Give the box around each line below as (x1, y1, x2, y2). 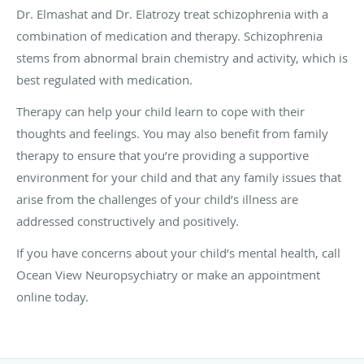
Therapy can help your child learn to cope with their (16, 102, 305, 119)
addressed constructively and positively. (16, 212, 239, 229)
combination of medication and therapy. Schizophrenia (16, 27, 323, 44)
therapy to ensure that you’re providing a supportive (16, 146, 309, 163)
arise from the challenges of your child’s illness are (16, 190, 298, 207)
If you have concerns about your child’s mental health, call (16, 244, 340, 261)
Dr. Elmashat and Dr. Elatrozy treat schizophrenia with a (16, 5, 328, 22)
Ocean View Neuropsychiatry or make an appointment (16, 266, 320, 283)
